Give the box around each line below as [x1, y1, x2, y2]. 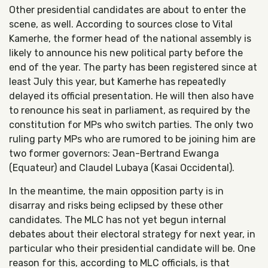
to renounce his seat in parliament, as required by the [9, 105, 250, 116]
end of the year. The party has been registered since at [9, 62, 257, 73]
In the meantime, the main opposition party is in [9, 185, 224, 197]
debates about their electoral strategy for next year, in [9, 229, 255, 240]
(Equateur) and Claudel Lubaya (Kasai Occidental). [9, 162, 234, 173]
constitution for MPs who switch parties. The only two [9, 119, 253, 130]
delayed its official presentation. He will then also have [9, 90, 254, 102]
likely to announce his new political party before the [9, 47, 243, 59]
